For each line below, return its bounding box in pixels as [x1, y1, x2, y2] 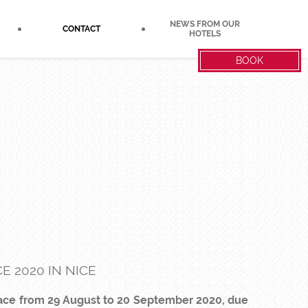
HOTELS [189, 29, 221, 38]
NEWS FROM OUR [170, 19, 241, 29]
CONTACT [62, 24, 100, 34]
